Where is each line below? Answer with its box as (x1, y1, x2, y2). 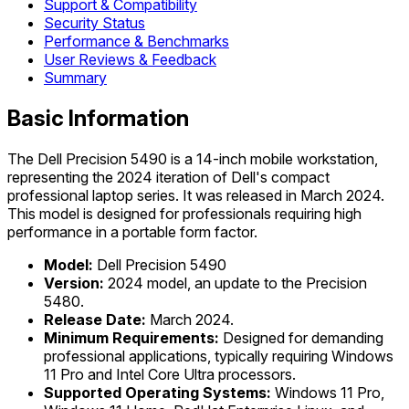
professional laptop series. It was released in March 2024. (7, 185, 384, 204)
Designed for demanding (219, 328, 383, 347)
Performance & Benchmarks (44, 32, 229, 51)
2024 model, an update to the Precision (104, 273, 367, 292)
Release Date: (44, 309, 146, 329)
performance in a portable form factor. (7, 222, 257, 241)
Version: (44, 273, 104, 292)
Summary (44, 68, 107, 88)
